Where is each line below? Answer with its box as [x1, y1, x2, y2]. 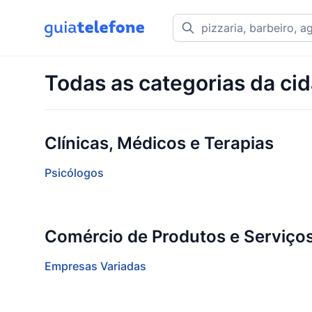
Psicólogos [45, 166, 104, 180]
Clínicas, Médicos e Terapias [45, 133, 274, 153]
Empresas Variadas [45, 259, 146, 273]
